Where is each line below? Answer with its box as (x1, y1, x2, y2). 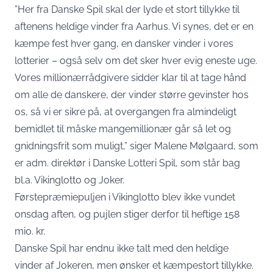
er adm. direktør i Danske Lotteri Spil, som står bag (15, 157, 240, 169)
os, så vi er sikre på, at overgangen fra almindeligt (15, 106, 236, 118)
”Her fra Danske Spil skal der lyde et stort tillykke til (15, 4, 239, 15)
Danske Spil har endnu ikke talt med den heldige (15, 243, 229, 254)
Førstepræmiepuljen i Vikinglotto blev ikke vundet (15, 191, 235, 203)
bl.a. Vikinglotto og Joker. (15, 174, 124, 186)
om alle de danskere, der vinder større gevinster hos (15, 89, 249, 101)
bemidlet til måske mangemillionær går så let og (15, 123, 231, 135)
